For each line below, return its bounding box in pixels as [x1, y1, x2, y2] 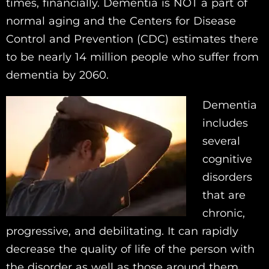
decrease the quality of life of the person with [6, 243, 255, 256]
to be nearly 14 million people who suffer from [6, 50, 259, 64]
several [202, 134, 240, 148]
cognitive [202, 153, 252, 166]
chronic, [202, 207, 245, 220]
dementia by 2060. [6, 68, 109, 82]
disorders [202, 171, 252, 184]
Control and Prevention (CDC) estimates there [6, 32, 258, 46]
